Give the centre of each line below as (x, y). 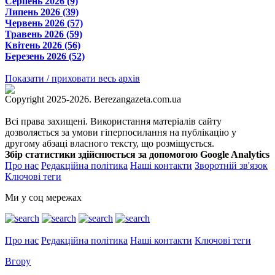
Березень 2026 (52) (45, 56)
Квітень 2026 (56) (43, 45)
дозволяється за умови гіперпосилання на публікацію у (121, 132)
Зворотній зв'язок (231, 165)
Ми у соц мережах (43, 197)
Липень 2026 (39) (42, 12)
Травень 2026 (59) (44, 34)
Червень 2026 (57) (44, 23)
